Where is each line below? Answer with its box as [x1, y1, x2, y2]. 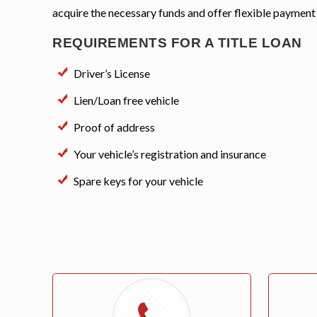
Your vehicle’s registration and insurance [74, 147, 267, 161]
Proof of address [74, 120, 156, 134]
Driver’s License [74, 67, 151, 81]
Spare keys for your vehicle [74, 174, 204, 188]
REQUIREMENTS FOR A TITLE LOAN [52, 35, 302, 51]
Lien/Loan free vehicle [74, 93, 180, 108]
